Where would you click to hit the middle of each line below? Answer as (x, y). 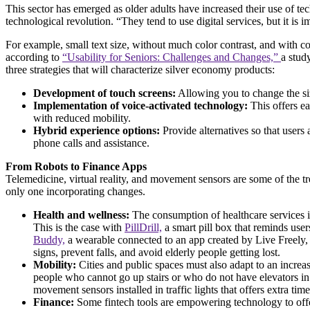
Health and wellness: (83, 215)
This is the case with (79, 227)
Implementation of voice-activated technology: (140, 105)
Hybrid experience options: (98, 130)
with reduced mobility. (82, 118)
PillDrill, (143, 227)
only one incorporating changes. (78, 191)
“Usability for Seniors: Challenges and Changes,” (172, 57)
